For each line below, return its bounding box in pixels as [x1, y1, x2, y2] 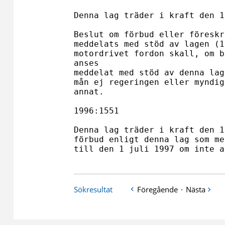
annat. [74, 87, 104, 96]
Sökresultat [74, 184, 113, 194]
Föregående [137, 184, 178, 194]
